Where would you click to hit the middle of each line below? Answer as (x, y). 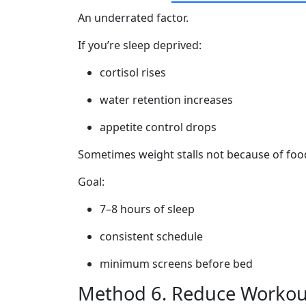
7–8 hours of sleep (147, 209)
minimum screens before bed (176, 264)
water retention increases (166, 100)
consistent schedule (151, 236)
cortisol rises (133, 72)
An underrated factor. (133, 18)
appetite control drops (158, 127)
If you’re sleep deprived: (140, 45)
